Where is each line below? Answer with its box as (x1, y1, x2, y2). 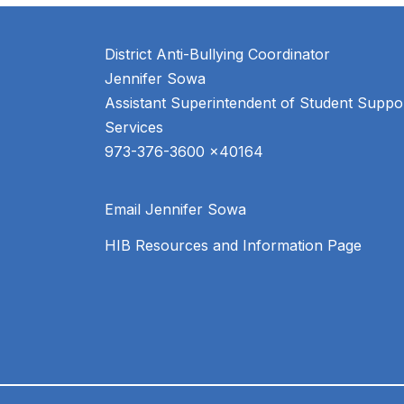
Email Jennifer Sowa (105, 200, 246, 219)
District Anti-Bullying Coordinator (105, 45, 330, 64)
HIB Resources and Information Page (105, 236, 362, 255)
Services (105, 118, 163, 137)
